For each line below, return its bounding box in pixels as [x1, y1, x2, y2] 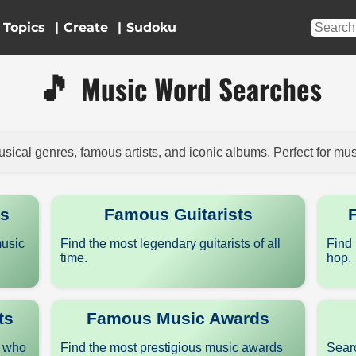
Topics [3, 20, 46, 35]
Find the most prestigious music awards [60, 341, 283, 354]
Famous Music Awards [87, 309, 269, 327]
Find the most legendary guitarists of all [60, 237, 281, 250]
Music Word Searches [80, 68, 322, 109]
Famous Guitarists [103, 205, 253, 223]
